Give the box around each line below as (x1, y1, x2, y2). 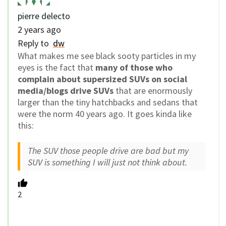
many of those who (95, 62, 173, 74)
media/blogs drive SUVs (18, 85, 114, 97)
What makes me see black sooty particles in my (18, 50, 196, 62)
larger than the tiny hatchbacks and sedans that (18, 96, 198, 108)
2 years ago (18, 24, 61, 36)
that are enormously (114, 85, 192, 97)
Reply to (18, 37, 53, 49)
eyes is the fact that (18, 62, 95, 74)
